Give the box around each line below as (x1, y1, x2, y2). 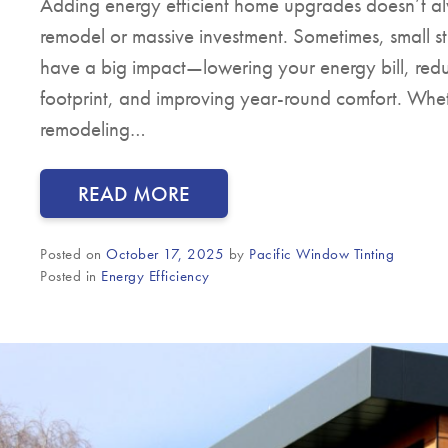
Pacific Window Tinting (249, 244, 394, 265)
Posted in (40, 266, 101, 287)
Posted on (40, 244, 106, 265)
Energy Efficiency (101, 266, 210, 287)
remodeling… (40, 115, 146, 143)
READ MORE (78, 180, 190, 208)
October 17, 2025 (106, 244, 224, 265)
